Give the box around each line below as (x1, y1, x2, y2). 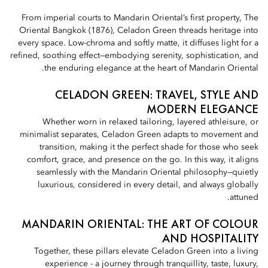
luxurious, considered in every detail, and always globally (38, 181, 258, 189)
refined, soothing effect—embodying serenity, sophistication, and (10, 51, 258, 60)
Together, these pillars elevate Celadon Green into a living (34, 247, 258, 255)
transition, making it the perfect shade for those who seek (39, 143, 258, 151)
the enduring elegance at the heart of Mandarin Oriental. (44, 64, 258, 72)
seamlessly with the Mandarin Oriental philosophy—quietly (36, 168, 258, 176)
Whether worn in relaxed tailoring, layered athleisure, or (42, 118, 258, 126)
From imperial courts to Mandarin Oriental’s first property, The (22, 14, 258, 22)
